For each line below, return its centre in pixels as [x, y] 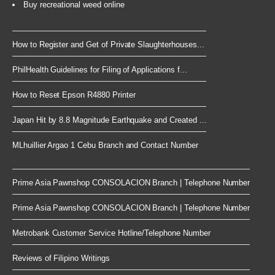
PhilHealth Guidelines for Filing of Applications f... [100, 70]
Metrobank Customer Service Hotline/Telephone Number [111, 233]
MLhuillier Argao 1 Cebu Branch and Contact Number [105, 145]
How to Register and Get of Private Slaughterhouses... [108, 45]
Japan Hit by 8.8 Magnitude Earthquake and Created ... [110, 120]
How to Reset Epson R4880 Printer [74, 95]
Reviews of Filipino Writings [61, 258]
